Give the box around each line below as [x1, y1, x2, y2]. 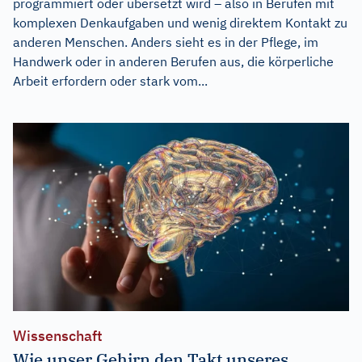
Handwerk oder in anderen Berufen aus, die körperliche [13, 53, 334, 69]
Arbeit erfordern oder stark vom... [13, 72, 208, 89]
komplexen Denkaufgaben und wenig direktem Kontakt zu [13, 14, 347, 31]
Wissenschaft [13, 326, 103, 346]
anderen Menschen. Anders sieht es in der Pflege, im [13, 33, 318, 50]
